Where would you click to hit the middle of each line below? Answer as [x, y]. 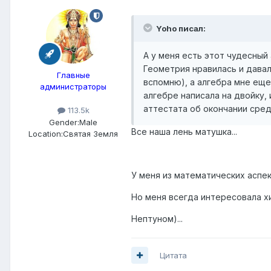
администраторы [73, 87]
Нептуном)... [157, 218]
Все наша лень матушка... [184, 131]
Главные [73, 75]
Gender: [64, 122]
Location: [46, 133]
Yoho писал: [181, 28]
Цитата [173, 255]
